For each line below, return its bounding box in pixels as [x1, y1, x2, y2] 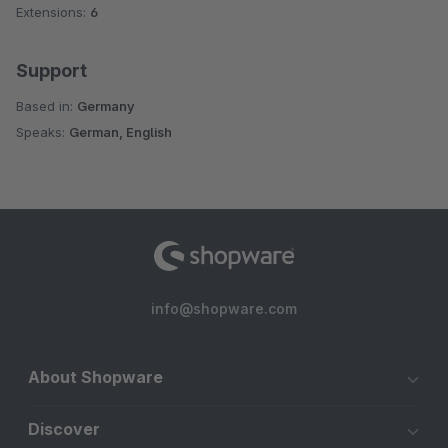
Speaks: [16, 124, 69, 141]
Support [16, 60, 87, 82]
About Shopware [28, 367, 163, 388]
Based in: [16, 98, 77, 115]
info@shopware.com [151, 300, 297, 318]
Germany [77, 98, 135, 115]
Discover [28, 419, 100, 440]
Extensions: [16, 4, 90, 21]
